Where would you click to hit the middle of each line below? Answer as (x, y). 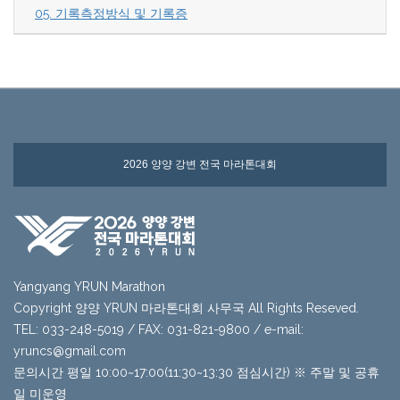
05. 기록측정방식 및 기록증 (111, 14)
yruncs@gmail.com (70, 351)
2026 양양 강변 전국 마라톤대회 (200, 165)
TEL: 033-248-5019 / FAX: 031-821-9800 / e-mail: (158, 330)
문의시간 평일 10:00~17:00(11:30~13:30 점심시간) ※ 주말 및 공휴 (196, 373)
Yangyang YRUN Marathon (89, 287)
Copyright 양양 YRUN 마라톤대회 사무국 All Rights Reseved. (186, 308)
